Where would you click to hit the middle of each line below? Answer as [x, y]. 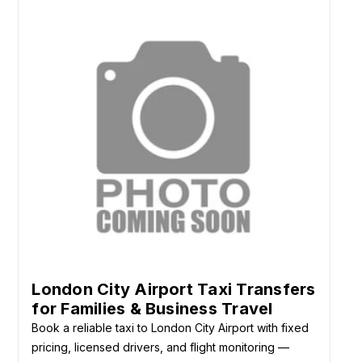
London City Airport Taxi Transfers [174, 289]
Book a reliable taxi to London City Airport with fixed [170, 327]
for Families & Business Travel [152, 308]
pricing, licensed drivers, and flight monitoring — [161, 347]
